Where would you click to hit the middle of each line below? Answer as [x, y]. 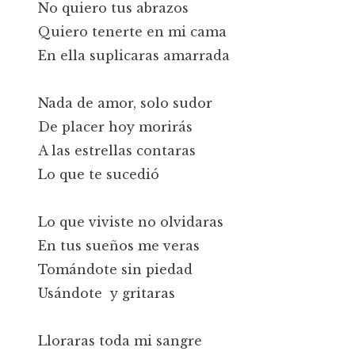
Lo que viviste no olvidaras [131, 222]
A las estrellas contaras [117, 151]
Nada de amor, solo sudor [125, 103]
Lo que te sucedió [99, 174]
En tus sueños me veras [119, 246]
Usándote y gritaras [107, 293]
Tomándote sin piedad [115, 269]
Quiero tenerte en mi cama [132, 32]
